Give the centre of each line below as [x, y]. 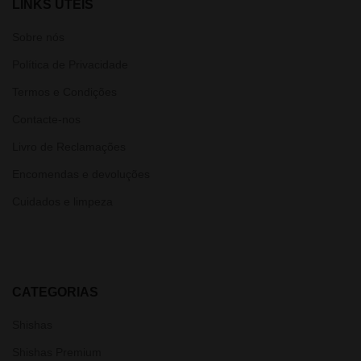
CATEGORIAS [55, 292]
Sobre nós [38, 37]
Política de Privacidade [70, 64]
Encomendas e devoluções [81, 174]
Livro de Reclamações [69, 147]
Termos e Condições [64, 92]
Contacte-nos [46, 119]
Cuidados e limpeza [62, 201]
